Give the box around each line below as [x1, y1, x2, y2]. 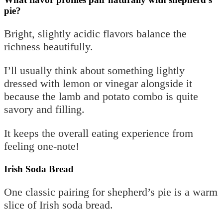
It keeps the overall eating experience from [4, 126, 193, 139]
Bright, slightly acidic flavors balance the [4, 27, 187, 40]
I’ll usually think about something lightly [4, 64, 185, 77]
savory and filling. [4, 103, 85, 115]
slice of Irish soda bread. [4, 198, 113, 211]
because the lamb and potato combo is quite [4, 90, 198, 103]
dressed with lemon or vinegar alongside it [4, 77, 192, 90]
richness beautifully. [4, 40, 93, 53]
